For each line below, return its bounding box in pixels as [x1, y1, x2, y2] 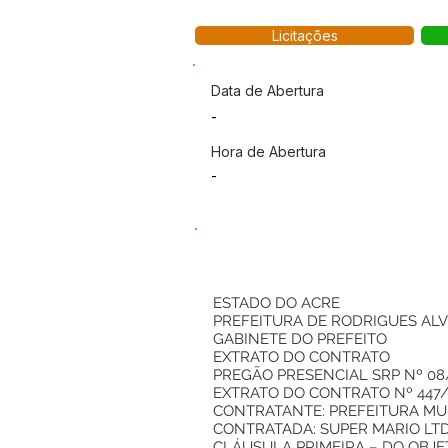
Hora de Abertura [211, 143, 326, 160]
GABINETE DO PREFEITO [213, 330, 387, 348]
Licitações [271, 27, 338, 44]
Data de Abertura [211, 82, 324, 99]
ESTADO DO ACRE [213, 294, 340, 312]
